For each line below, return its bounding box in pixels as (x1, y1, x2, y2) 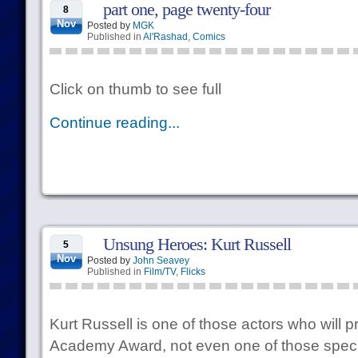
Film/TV (143, 266, 176, 277)
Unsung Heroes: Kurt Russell (102, 234, 291, 254)
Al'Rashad (142, 31, 188, 42)
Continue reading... (49, 114, 180, 131)
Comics (192, 31, 225, 42)
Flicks (180, 266, 205, 277)
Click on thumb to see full (49, 81, 221, 97)
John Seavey (132, 255, 189, 266)
